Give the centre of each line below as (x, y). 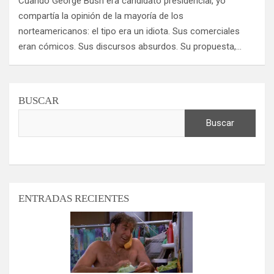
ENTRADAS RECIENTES (74, 199)
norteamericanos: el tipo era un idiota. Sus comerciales (129, 31)
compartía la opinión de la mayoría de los (101, 16)
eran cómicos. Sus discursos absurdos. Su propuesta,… (130, 47)
